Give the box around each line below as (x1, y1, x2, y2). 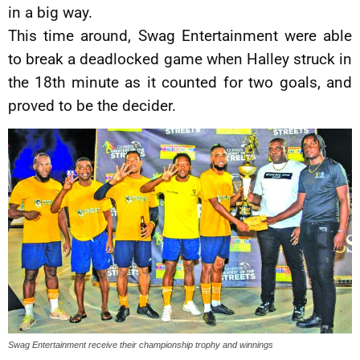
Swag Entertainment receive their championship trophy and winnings (8, 339, 273, 350)
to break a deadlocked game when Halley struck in (8, 50, 352, 68)
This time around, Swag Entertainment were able (8, 27, 352, 45)
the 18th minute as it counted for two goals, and (8, 73, 352, 92)
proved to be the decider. (8, 96, 176, 115)
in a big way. (8, 3, 92, 22)
